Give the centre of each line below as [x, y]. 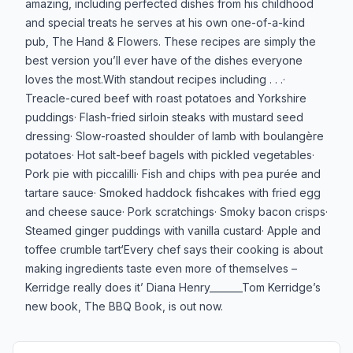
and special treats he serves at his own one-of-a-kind [165, 22]
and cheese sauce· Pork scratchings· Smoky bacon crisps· [176, 211]
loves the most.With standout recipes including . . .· [155, 79]
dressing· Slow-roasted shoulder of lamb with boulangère [175, 136]
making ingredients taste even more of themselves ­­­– [161, 268]
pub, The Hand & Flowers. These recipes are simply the [171, 41]
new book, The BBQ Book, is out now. [124, 306]
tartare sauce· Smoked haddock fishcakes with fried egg [173, 192]
